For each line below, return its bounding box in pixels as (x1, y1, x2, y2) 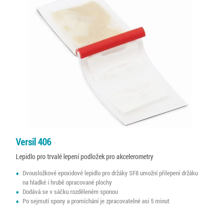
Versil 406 (16, 136, 51, 148)
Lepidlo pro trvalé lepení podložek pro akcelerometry (16, 152, 153, 162)
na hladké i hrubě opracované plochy (23, 177, 112, 187)
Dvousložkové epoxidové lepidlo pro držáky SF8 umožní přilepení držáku (23, 168, 198, 177)
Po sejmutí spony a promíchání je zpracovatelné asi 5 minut (23, 196, 170, 205)
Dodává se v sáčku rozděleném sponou (23, 187, 118, 196)
